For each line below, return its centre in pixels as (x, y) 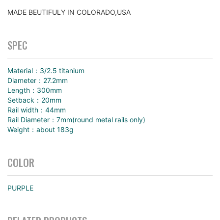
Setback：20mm (34, 100)
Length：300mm (35, 90)
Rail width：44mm (37, 110)
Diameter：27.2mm (38, 81)
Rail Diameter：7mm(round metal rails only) (76, 120)
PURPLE (20, 188)
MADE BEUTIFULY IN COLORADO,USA (69, 12)
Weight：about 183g (41, 130)
